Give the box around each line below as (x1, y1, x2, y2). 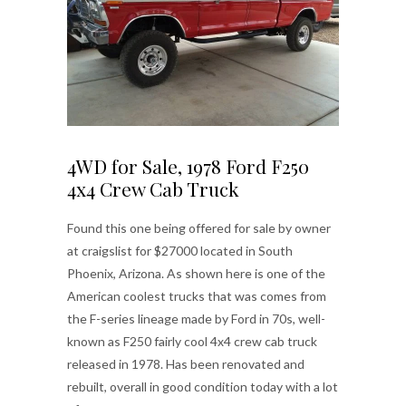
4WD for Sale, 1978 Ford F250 (67, 153, 309, 179)
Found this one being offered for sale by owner (67, 220, 331, 236)
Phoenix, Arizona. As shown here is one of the (67, 266, 325, 281)
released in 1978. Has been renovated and (67, 356, 304, 372)
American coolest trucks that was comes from (67, 288, 326, 304)
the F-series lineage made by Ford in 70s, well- (67, 311, 325, 326)
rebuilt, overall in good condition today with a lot (67, 379, 338, 394)
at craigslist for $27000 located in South (67, 243, 293, 258)
